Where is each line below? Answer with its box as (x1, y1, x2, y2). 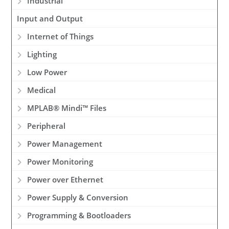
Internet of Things (27, 31, 94, 42)
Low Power (27, 67, 67, 78)
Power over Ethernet (27, 174, 104, 185)
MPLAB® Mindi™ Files (27, 103, 107, 113)
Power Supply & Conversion (27, 192, 129, 203)
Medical (27, 85, 56, 96)
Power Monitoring (27, 156, 94, 167)
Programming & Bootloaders (27, 210, 131, 221)
